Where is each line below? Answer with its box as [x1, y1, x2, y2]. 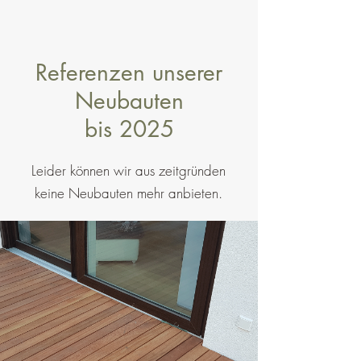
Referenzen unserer [35, 58, 222, 87]
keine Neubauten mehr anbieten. [34, 184, 222, 202]
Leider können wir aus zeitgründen [31, 161, 226, 180]
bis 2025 [84, 114, 174, 143]
